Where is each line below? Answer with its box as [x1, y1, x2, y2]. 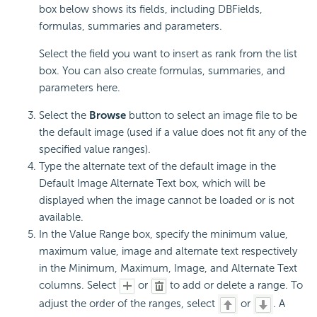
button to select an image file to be [126, 108, 297, 122]
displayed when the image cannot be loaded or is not [39, 193, 294, 207]
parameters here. [39, 81, 120, 94]
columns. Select [39, 278, 119, 292]
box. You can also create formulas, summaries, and [39, 64, 285, 77]
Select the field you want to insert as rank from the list [39, 47, 297, 60]
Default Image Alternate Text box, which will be [39, 176, 265, 190]
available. [39, 210, 83, 224]
